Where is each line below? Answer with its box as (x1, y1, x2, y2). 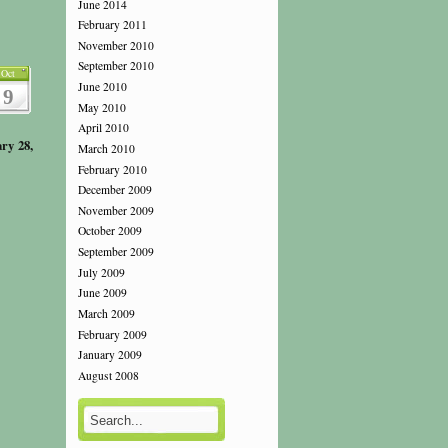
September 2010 (77, 58, 154, 74)
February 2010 (77, 161, 147, 177)
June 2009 (77, 285, 127, 301)
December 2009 (77, 182, 152, 198)
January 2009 (77, 347, 142, 363)
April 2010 (77, 120, 129, 136)
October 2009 (77, 223, 142, 239)
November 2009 (77, 203, 154, 219)
